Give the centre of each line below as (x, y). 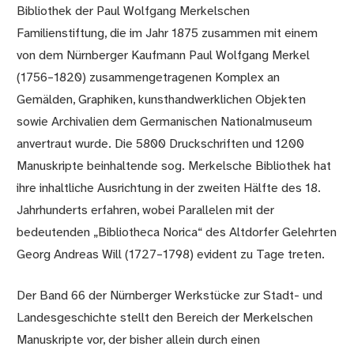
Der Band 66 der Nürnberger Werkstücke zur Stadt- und (170, 296)
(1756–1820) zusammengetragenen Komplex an (149, 77)
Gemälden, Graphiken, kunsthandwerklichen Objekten (162, 100)
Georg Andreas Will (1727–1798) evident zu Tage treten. (171, 254)
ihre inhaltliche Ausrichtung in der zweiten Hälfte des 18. (169, 188)
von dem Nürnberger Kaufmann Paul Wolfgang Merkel (164, 55)
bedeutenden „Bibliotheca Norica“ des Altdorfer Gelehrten (177, 232)
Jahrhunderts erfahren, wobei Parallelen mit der (146, 210)
